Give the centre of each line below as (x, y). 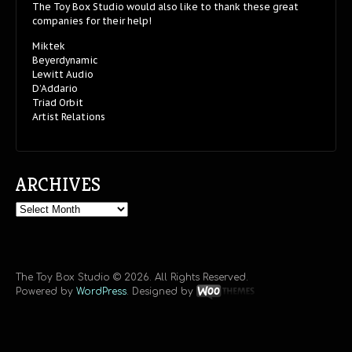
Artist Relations (69, 116)
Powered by (46, 291)
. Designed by (161, 291)
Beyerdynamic (65, 60)
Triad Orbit (58, 102)
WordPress (101, 291)
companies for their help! (92, 20)
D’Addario (55, 88)
